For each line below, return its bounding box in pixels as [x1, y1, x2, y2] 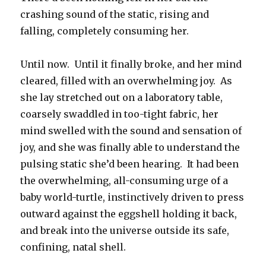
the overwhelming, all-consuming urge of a [20, 175, 229, 187]
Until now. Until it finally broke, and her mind [20, 58, 242, 71]
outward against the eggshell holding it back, [20, 208, 237, 220]
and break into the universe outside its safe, [20, 224, 230, 237]
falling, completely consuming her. [20, 25, 189, 37]
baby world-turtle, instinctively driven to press [20, 191, 245, 204]
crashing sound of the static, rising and [20, 8, 210, 21]
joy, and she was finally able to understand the [20, 141, 240, 154]
